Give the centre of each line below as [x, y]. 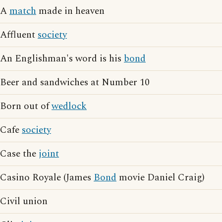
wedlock [69, 106]
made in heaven [70, 11]
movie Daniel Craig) [161, 178]
